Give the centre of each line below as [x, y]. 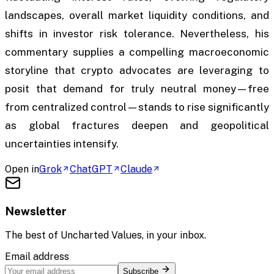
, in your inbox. [174, 235]
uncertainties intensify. [62, 143]
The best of [33, 235]
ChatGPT [91, 169]
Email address [37, 257]
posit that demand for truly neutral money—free [137, 88]
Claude [136, 169]
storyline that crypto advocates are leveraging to [137, 70]
